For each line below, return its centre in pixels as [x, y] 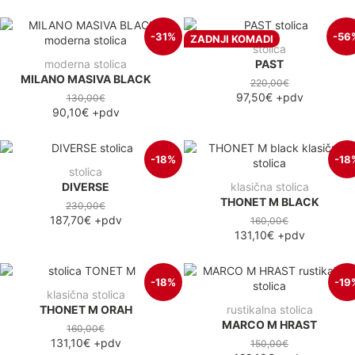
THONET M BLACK [269, 201]
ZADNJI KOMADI [232, 39]
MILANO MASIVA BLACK [86, 78]
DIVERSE [86, 186]
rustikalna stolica [269, 309]
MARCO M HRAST [269, 324]
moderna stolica [86, 63]
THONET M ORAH [86, 309]
